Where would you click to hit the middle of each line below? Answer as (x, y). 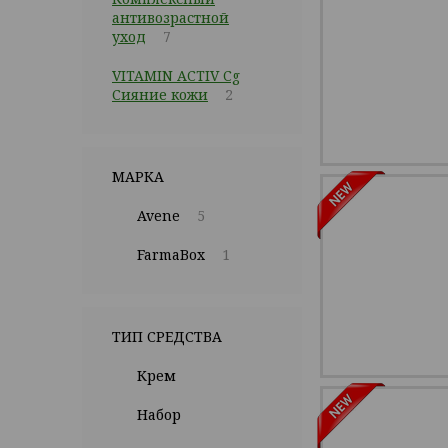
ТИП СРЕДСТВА (167, 336)
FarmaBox (171, 254)
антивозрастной (170, 17)
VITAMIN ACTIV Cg (176, 75)
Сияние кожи (160, 94)
